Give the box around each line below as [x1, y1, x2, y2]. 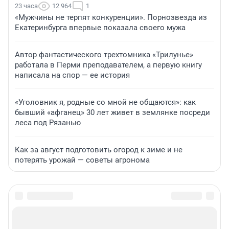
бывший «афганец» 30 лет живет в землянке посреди [15, 108, 210, 118]
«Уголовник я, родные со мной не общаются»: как [15, 98, 196, 107]
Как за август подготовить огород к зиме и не [15, 145, 182, 155]
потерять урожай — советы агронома [15, 155, 150, 165]
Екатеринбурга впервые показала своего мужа [15, 23, 186, 33]
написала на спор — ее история [15, 71, 130, 80]
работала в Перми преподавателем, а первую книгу [15, 60, 202, 70]
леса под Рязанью [15, 118, 81, 128]
